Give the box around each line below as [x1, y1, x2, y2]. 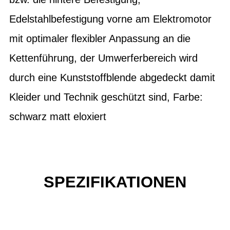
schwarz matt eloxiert [9, 111, 106, 122]
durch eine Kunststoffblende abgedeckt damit [9, 72, 215, 83]
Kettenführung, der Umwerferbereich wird [9, 52, 198, 64]
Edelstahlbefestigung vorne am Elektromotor [9, 13, 212, 25]
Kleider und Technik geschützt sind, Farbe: [9, 91, 203, 103]
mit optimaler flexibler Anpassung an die [9, 33, 190, 44]
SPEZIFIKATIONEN [44, 173, 186, 191]
